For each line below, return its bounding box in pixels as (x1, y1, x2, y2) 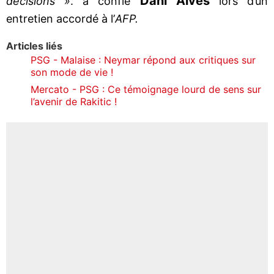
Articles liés (6, 39, 62, 52)
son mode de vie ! (31, 65, 113, 78)
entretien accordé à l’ (6, 12, 115, 25)
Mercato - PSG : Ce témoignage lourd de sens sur (31, 83, 261, 95)
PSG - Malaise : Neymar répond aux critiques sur (31, 53, 256, 66)
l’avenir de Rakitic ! (31, 95, 117, 108)
